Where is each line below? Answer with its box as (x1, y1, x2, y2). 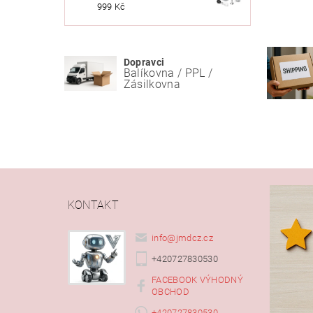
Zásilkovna (123, 77, 180, 91)
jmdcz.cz (175, 232, 214, 243)
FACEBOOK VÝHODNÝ (151, 274, 244, 285)
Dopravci (123, 56, 165, 68)
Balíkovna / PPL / (123, 66, 213, 80)
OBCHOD (151, 286, 189, 297)
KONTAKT (67, 198, 119, 212)
